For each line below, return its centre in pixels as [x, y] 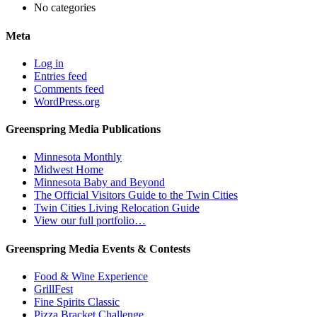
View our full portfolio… [90, 221]
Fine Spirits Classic [77, 301]
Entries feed [60, 76]
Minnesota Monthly [78, 157]
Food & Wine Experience [91, 276]
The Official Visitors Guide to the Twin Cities [136, 195]
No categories [65, 8]
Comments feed [69, 88]
